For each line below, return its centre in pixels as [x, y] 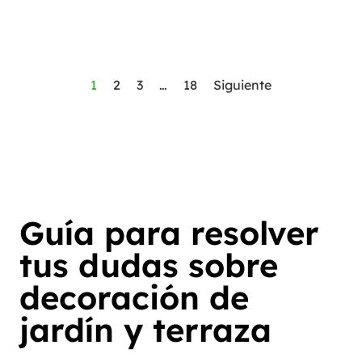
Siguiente [242, 85]
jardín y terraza [145, 330]
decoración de [134, 298]
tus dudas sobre [149, 265]
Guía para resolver [169, 233]
